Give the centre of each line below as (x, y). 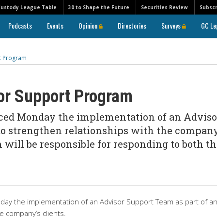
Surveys (172, 25)
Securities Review (164, 7)
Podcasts (20, 25)
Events (55, 25)
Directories (132, 25)
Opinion (89, 25)
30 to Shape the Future (99, 7)
